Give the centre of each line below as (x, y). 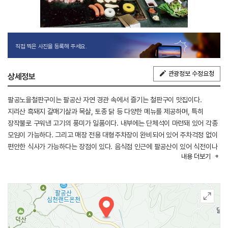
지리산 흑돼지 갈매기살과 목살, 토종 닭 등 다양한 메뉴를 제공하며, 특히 (106, 111)
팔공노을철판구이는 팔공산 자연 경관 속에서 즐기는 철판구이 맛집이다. (105, 99)
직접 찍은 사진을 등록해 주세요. (51, 46)
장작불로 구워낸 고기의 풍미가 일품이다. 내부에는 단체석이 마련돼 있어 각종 (113, 123)
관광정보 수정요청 (191, 73)
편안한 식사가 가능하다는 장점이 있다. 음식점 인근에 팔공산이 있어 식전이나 (113, 146)
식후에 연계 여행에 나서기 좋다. (51, 158)
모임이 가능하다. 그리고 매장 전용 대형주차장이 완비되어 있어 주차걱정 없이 (113, 135)
